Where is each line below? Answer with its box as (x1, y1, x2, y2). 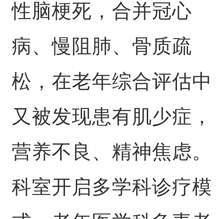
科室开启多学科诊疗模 (11, 176, 212, 197)
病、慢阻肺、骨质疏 (11, 35, 192, 57)
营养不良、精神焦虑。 (11, 141, 212, 162)
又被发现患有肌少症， (11, 106, 212, 127)
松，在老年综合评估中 (11, 70, 212, 92)
